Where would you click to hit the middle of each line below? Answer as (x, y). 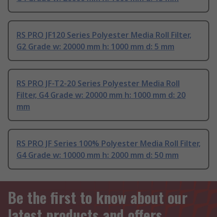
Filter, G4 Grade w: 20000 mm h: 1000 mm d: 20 (101, 95)
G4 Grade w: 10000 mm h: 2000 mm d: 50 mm (98, 155)
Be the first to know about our (98, 197)
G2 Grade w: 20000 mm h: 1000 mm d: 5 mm (95, 46)
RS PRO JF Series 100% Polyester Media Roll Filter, (108, 143)
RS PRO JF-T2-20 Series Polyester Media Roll (98, 83)
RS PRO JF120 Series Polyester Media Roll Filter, (104, 35)
